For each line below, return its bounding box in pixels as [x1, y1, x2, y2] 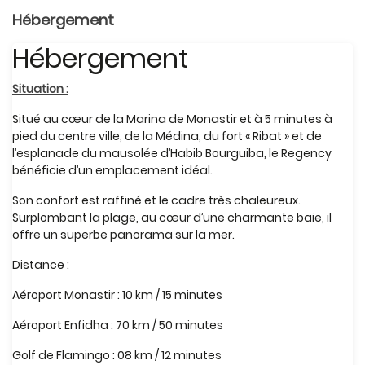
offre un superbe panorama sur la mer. [12, 226, 235, 243]
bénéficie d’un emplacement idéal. [12, 162, 213, 178]
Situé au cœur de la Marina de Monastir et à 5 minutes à [12, 111, 332, 127]
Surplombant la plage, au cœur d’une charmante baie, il [12, 209, 332, 226]
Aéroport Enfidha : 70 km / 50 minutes [12, 317, 223, 333]
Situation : [12, 81, 68, 97]
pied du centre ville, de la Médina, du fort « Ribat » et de [12, 128, 322, 144]
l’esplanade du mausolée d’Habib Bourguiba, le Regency [12, 145, 332, 161]
